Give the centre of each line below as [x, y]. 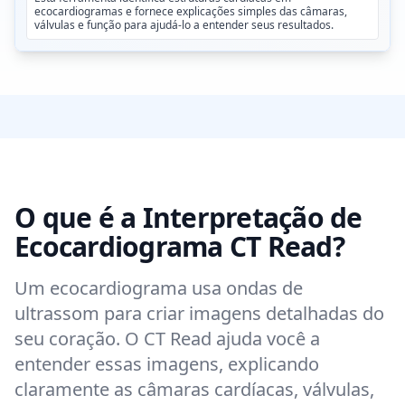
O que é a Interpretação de [188, 217]
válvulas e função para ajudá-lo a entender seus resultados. [184, 25]
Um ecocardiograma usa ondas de [159, 288]
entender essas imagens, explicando [167, 364]
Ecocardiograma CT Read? [179, 246]
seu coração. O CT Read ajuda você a [167, 339]
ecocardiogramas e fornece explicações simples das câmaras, [191, 11]
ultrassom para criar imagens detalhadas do [199, 313]
